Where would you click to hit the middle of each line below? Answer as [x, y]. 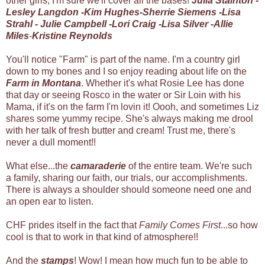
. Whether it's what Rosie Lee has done [163, 83]
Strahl [20, 24]
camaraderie [98, 166]
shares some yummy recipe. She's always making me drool [130, 118]
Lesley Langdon [42, 12]
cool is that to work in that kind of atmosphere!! [102, 237]
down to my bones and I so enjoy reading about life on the [126, 71]
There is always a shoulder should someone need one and [129, 189]
